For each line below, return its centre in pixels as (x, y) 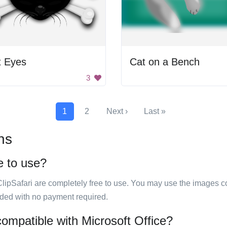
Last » (155, 111)
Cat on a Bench (165, 62)
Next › (117, 111)
